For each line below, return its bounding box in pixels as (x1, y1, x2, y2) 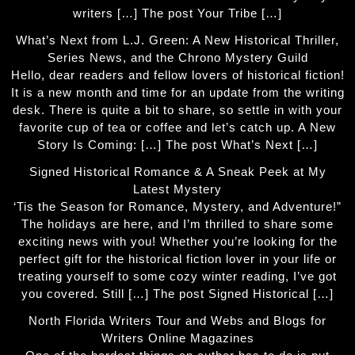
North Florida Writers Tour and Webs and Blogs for (29, 314, 326, 327)
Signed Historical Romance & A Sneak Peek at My (29, 165, 326, 178)
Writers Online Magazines (101, 331, 254, 345)
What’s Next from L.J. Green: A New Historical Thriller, (16, 33, 339, 47)
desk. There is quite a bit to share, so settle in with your (13, 103, 342, 116)
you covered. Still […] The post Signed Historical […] (21, 287, 334, 300)
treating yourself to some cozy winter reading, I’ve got (18, 269, 337, 283)
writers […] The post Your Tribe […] (73, 6, 282, 20)
